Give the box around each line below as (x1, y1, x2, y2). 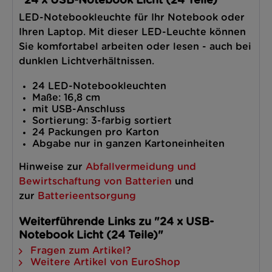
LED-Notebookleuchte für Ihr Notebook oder (19, 13, 245, 22)
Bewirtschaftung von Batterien (19, 177, 172, 186)
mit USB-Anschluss (32, 104, 125, 114)
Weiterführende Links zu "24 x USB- (19, 217, 214, 228)
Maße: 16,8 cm (32, 93, 100, 103)
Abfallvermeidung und (86, 162, 196, 172)
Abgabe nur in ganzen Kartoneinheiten (32, 139, 225, 149)
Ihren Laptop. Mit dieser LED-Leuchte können (19, 27, 246, 37)
